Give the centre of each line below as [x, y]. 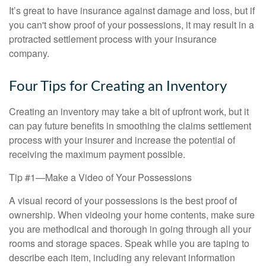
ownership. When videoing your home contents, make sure [132, 215]
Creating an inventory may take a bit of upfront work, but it [129, 112]
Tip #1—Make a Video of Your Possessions [100, 178]
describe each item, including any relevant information [122, 258]
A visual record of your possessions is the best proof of [123, 201]
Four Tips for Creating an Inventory [118, 87]
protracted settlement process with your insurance [113, 39]
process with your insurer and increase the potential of [122, 140]
